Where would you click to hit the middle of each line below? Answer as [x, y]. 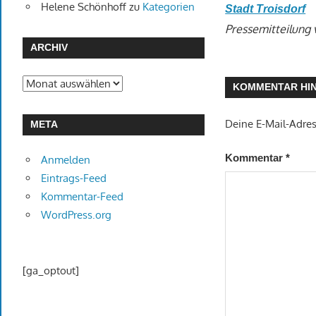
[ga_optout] [51, 270]
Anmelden [65, 160]
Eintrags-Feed [73, 178]
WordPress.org [76, 215]
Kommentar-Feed [82, 197]
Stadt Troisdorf [266, 8]
